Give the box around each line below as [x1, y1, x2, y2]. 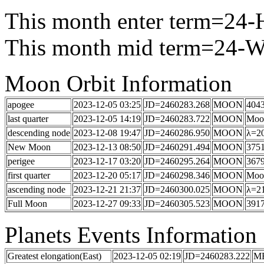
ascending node [8, 184, 65, 194]
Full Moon [8, 199, 47, 209]
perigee [8, 156, 35, 166]
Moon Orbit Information [5, 71, 232, 96]
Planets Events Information [5, 222, 257, 247]
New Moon [8, 142, 51, 152]
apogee [8, 100, 34, 110]
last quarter [8, 114, 48, 124]
